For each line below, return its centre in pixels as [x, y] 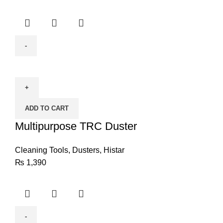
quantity [28, 100]
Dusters [86, 150]
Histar [114, 150]
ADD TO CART [47, 109]
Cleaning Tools [42, 150]
